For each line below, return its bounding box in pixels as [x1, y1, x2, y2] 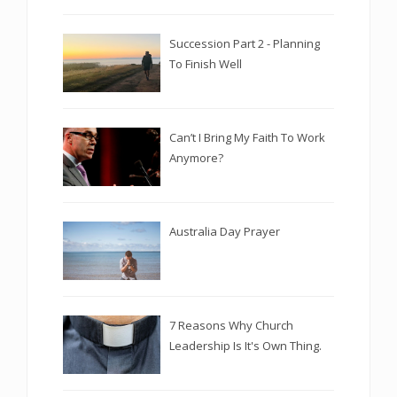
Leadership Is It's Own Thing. [169, 337, 322, 354]
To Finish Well [169, 55, 242, 72]
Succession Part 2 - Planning [169, 35, 320, 51]
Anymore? [169, 149, 223, 166]
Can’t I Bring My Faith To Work [169, 128, 325, 145]
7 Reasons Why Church [169, 316, 293, 333]
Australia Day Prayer [169, 222, 280, 239]
